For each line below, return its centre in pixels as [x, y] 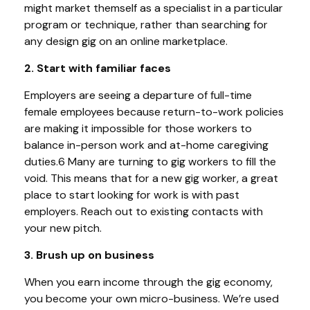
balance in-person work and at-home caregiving [146, 145]
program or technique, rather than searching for [146, 24]
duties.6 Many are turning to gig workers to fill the [150, 161]
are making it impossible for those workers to [138, 128]
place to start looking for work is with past [132, 194]
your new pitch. [63, 228]
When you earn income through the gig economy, [148, 282]
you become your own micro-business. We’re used [152, 298]
